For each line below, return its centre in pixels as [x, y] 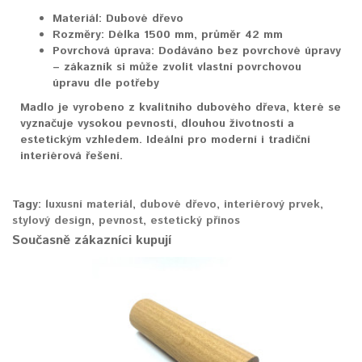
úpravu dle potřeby [106, 83]
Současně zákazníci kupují [92, 240]
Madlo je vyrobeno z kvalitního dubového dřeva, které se [181, 107]
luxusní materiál [89, 204]
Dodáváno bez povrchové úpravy [248, 51]
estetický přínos [195, 220]
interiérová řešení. [72, 156]
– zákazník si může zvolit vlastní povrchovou [177, 67]
